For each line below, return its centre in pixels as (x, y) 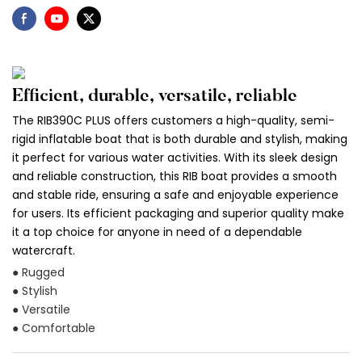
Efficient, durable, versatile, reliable (157, 97)
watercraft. (44, 250)
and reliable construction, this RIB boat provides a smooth (175, 176)
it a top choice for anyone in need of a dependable (157, 232)
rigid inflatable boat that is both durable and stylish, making (180, 139)
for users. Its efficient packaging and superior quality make (178, 213)
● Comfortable (54, 328)
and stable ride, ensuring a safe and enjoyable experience (175, 194)
